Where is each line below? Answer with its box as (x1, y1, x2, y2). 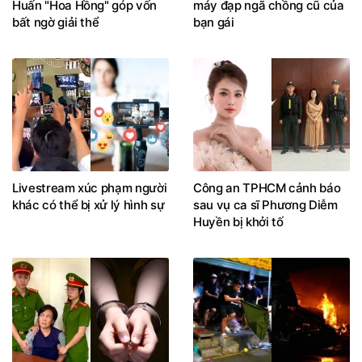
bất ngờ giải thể (12, 15, 99, 31)
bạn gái (193, 15, 234, 31)
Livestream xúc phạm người (12, 180, 167, 196)
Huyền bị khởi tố (193, 214, 284, 230)
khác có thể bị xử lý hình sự (12, 197, 165, 213)
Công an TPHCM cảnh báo (193, 180, 341, 196)
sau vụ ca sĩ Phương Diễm (193, 197, 338, 213)
